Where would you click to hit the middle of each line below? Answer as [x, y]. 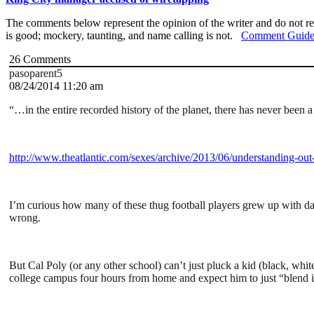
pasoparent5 [36, 74]
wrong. [25, 218]
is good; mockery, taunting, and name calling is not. [123, 36]
